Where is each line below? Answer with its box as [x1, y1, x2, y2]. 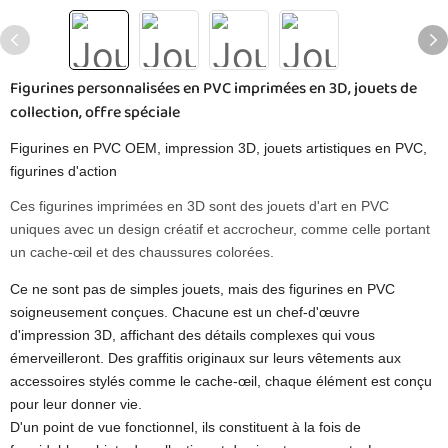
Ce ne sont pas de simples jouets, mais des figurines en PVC [10, 281, 395, 297]
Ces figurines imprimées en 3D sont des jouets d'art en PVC [10, 198, 389, 214]
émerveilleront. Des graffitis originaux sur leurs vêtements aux [10, 350, 401, 366]
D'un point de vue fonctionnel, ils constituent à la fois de [10, 419, 361, 435]
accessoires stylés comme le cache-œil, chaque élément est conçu [10, 373, 432, 389]
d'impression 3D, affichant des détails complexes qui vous [10, 327, 375, 343]
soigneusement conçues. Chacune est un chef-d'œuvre [10, 304, 360, 320]
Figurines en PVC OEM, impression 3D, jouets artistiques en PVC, [10, 140, 427, 156]
